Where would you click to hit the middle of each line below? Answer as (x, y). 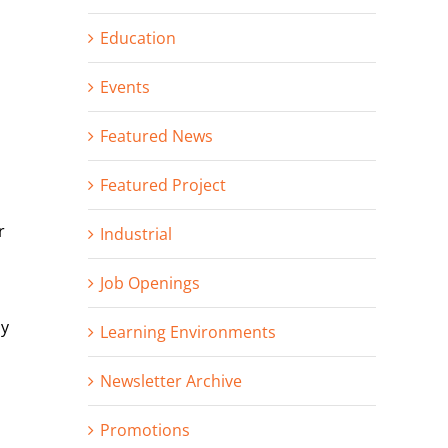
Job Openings (150, 282)
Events (125, 86)
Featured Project (163, 184)
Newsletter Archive (171, 380)
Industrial (136, 233)
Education (138, 37)
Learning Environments (188, 331)
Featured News (156, 135)
